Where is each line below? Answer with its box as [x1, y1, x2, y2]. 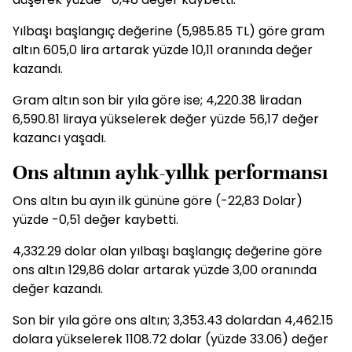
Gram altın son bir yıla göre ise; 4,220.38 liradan [13, 91, 302, 110]
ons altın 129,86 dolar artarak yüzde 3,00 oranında [13, 261, 317, 280]
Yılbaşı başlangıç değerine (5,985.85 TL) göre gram [13, 22, 324, 41]
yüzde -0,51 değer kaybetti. [13, 211, 178, 229]
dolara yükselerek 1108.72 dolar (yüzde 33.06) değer [13, 330, 328, 349]
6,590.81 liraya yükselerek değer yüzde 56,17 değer [13, 110, 319, 129]
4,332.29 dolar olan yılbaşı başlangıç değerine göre [13, 242, 322, 261]
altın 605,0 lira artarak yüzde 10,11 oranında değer [13, 41, 313, 60]
